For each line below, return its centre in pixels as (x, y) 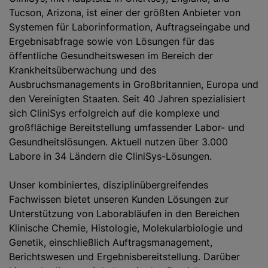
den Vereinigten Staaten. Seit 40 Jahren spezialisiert (127, 99)
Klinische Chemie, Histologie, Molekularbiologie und (126, 228)
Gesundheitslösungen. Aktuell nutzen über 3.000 (118, 142)
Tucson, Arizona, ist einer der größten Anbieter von (125, 13)
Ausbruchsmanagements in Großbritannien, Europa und (134, 84)
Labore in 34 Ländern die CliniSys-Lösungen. (110, 156)
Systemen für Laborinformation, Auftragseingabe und (130, 27)
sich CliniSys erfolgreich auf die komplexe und (114, 113)
